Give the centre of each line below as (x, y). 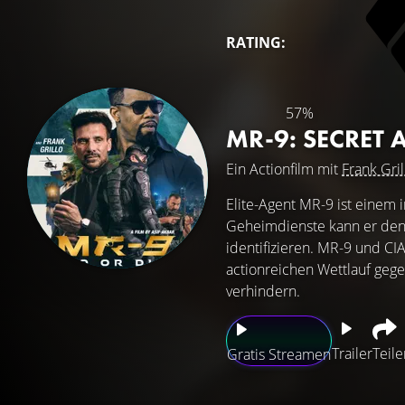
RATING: (256, 42)
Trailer (352, 353)
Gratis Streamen (279, 354)
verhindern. (263, 291)
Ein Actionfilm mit (284, 169)
